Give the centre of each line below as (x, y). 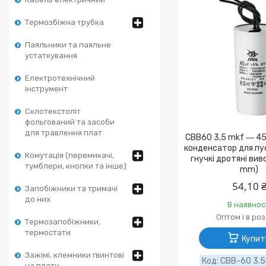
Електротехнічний (60, 78)
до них (38, 199)
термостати (48, 232)
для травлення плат (64, 133)
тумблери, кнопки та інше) (76, 166)
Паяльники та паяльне (68, 45)
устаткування (51, 56)
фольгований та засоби (70, 122)
